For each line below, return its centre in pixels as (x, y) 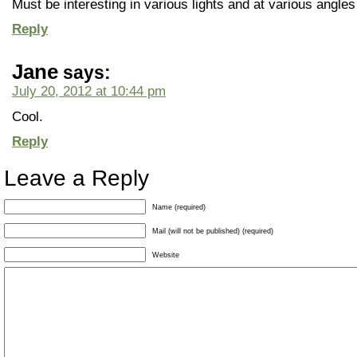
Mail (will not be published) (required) (213, 231)
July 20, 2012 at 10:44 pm (89, 91)
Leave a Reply (76, 178)
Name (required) (179, 207)
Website (166, 255)
